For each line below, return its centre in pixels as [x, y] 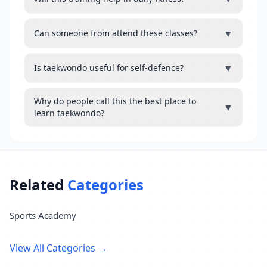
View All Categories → [58, 248]
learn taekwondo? [69, 113]
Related [38, 184]
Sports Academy [43, 215]
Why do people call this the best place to [115, 101]
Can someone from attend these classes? [116, 33]
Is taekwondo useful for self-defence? [109, 68]
